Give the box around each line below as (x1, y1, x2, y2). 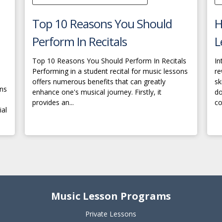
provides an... (32, 98, 74, 107)
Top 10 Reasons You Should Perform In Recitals (32, 56, 186, 65)
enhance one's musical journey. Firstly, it (32, 87, 162, 97)
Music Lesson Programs (51, 189, 171, 203)
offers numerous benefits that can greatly (32, 77, 166, 86)
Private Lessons (85, 209, 137, 219)
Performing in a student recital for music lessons (32, 66, 188, 76)
